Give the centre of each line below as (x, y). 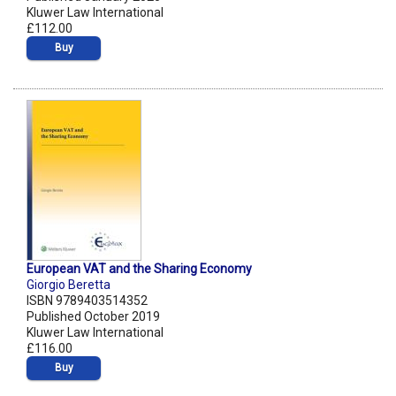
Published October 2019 (93, 317)
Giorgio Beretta (69, 285)
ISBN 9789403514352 (87, 301)
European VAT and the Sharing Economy (139, 269)
